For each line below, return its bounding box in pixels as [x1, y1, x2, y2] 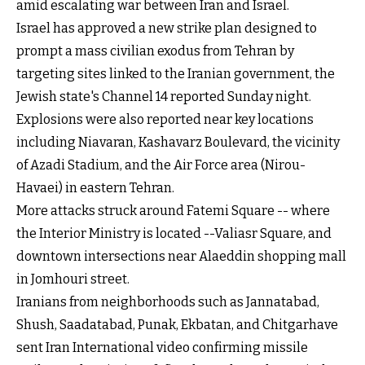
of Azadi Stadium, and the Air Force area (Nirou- [16, 157, 306, 174]
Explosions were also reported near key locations [16, 112, 314, 128]
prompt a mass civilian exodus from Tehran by [16, 43, 294, 59]
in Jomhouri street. [16, 271, 130, 288]
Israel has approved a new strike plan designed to [16, 20, 317, 37]
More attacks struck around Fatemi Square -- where [16, 203, 330, 219]
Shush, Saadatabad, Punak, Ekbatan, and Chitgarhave [16, 317, 338, 333]
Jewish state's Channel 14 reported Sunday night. [16, 89, 311, 105]
